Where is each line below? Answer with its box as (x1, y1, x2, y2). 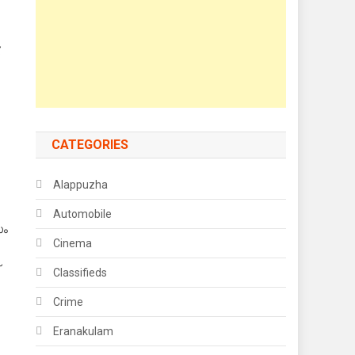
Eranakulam (53, 325, 114, 338)
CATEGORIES (52, 137, 129, 152)
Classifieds (53, 266, 108, 279)
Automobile (53, 208, 113, 220)
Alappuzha (53, 178, 109, 191)
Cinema (53, 237, 93, 250)
